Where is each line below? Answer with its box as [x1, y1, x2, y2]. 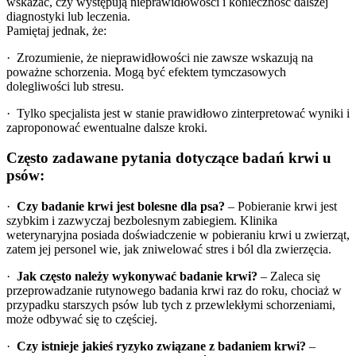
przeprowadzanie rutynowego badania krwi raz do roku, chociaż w [6, 283, 342, 297]
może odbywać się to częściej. [6, 311, 157, 326]
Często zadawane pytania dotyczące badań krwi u [6, 149, 331, 167]
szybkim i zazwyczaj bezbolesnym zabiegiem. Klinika [6, 213, 277, 227]
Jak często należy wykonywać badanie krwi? [17, 269, 257, 283]
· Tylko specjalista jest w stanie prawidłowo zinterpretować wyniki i [6, 106, 350, 120]
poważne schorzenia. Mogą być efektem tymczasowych [6, 64, 286, 79]
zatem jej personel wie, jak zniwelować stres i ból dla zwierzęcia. [6, 242, 331, 256]
